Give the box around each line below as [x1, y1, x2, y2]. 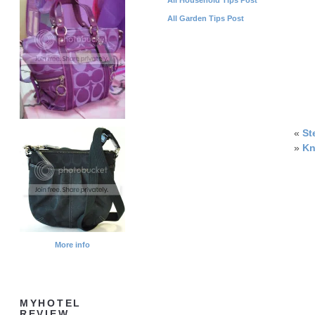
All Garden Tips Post [167, 14, 244, 23]
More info [55, 240, 90, 249]
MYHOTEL [20, 298, 82, 309]
